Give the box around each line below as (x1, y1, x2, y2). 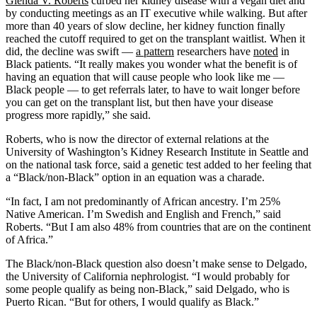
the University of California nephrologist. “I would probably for (6, 270, 289, 282)
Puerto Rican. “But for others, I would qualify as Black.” (6, 295, 259, 308)
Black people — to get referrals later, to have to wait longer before (6, 83, 300, 96)
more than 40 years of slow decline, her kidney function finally (6, 19, 285, 32)
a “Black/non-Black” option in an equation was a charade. (6, 171, 265, 183)
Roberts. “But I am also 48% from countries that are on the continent (6, 220, 311, 233)
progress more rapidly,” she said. (6, 108, 151, 121)
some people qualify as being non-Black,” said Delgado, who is (6, 282, 289, 295)
